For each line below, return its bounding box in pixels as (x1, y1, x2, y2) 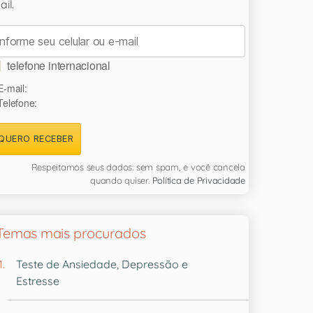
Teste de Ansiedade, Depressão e (16, 256, 189, 271)
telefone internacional (7, 57, 110, 73)
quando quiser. (90, 174, 152, 186)
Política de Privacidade (152, 174, 245, 186)
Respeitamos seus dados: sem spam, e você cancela (31, 161, 245, 173)
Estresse (16, 273, 60, 288)
